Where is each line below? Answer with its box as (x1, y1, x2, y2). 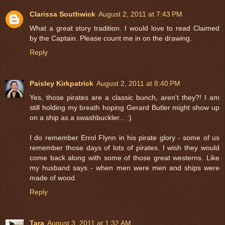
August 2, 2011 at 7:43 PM (98, 10, 182, 18)
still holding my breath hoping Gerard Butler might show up (30, 103, 219, 111)
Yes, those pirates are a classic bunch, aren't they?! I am (30, 93, 219, 101)
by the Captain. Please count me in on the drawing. (30, 34, 192, 42)
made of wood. (30, 173, 77, 182)
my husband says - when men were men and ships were (30, 163, 219, 172)
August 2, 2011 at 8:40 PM (96, 79, 180, 87)
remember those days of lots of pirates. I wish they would (30, 143, 219, 152)
